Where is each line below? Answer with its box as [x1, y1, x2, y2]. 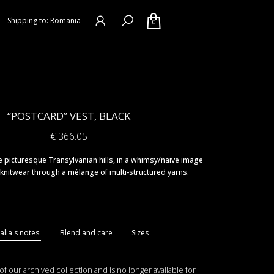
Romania [50, 15, 81, 26]
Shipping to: [7, 15, 50, 26]
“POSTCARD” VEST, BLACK [7, 109, 130, 123]
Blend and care [60, 228, 113, 238]
